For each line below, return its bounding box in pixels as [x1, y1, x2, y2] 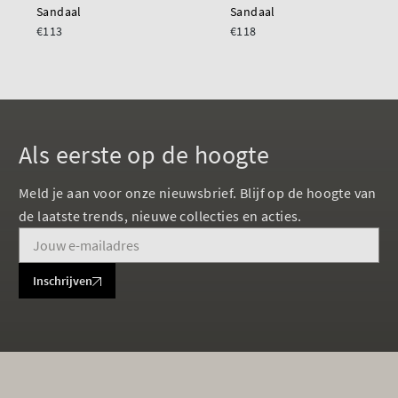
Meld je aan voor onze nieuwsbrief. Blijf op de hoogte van [19, 184, 377, 202]
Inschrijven [33, 273, 92, 289]
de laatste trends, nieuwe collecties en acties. [19, 207, 302, 225]
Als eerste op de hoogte [19, 139, 270, 171]
